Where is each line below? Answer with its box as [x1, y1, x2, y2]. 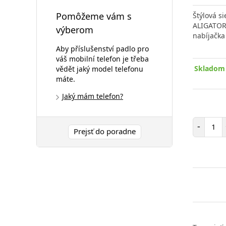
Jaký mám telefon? [62, 91, 123, 101]
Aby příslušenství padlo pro [56, 43, 149, 53]
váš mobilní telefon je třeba [56, 53, 149, 64]
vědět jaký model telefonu [56, 64, 143, 74]
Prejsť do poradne [73, 126, 136, 136]
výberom [56, 24, 93, 36]
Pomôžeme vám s [56, 10, 132, 22]
